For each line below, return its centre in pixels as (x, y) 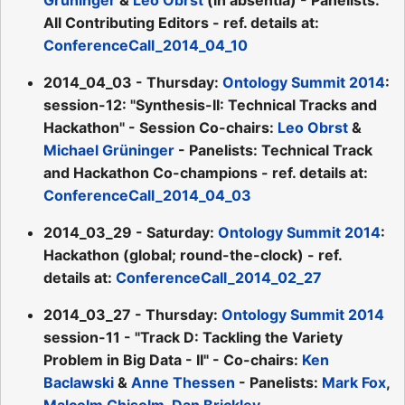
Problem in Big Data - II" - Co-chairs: (173, 359)
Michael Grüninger (109, 150)
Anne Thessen (183, 382)
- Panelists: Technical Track (273, 150)
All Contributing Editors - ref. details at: (181, 22)
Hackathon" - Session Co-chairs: (160, 127)
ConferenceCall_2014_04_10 (146, 45)
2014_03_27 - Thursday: (132, 314)
